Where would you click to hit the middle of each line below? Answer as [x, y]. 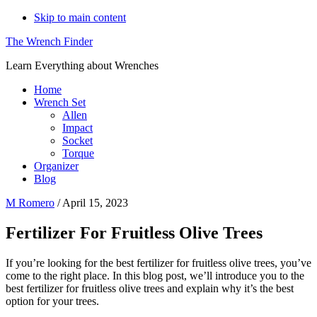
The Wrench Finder [49, 41]
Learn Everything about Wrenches [82, 65]
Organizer [56, 166]
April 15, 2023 [95, 203]
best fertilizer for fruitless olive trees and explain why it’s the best [150, 288]
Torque [78, 153]
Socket [77, 140]
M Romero [30, 203]
